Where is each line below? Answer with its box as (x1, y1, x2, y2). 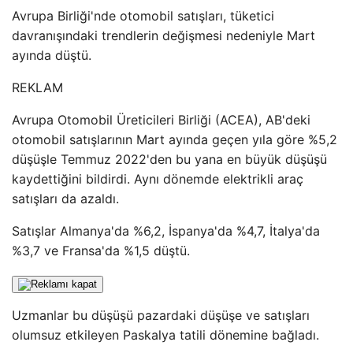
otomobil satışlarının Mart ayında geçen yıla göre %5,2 (12, 132, 337, 147)
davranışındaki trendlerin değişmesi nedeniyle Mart (12, 28, 315, 43)
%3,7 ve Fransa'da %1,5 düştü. (12, 243, 190, 258)
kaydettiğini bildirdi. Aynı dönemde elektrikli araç (12, 171, 303, 187)
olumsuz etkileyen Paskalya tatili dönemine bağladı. (12, 327, 319, 343)
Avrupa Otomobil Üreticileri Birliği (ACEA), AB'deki (12, 112, 310, 128)
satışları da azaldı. (12, 191, 119, 206)
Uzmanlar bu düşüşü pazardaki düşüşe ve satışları (12, 307, 310, 323)
